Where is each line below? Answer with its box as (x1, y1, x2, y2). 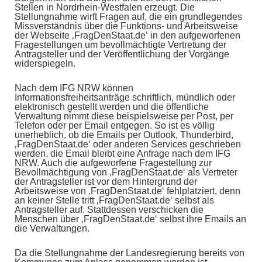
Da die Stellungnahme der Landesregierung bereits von (15, 247, 244, 258)
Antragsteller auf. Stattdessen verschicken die (15, 205, 204, 215)
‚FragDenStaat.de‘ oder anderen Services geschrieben (15, 139, 241, 150)
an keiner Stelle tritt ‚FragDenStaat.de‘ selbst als (15, 195, 214, 206)
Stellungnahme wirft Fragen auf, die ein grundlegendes (15, 12, 242, 22)
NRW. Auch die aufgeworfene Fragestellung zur (15, 158, 212, 168)
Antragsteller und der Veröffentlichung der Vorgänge (15, 49, 229, 60)
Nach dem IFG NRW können (15, 83, 133, 94)
